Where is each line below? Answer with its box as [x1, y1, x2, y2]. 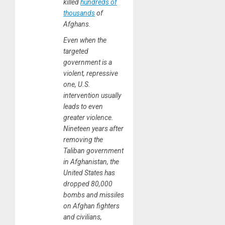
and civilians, [63, 213, 102, 221]
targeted [63, 47, 88, 56]
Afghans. [63, 20, 91, 29]
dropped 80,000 [63, 180, 113, 188]
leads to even [63, 102, 103, 111]
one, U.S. [63, 80, 90, 89]
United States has [63, 169, 115, 177]
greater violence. [63, 114, 114, 122]
